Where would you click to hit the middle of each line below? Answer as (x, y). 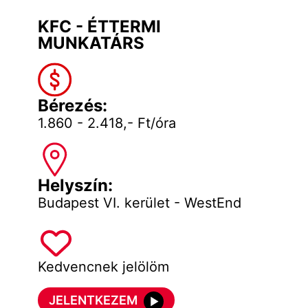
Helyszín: (75, 185)
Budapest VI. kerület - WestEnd (139, 203)
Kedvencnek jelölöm (103, 267)
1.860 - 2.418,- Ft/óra (107, 123)
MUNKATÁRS (91, 43)
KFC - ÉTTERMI (99, 26)
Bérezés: (72, 106)
